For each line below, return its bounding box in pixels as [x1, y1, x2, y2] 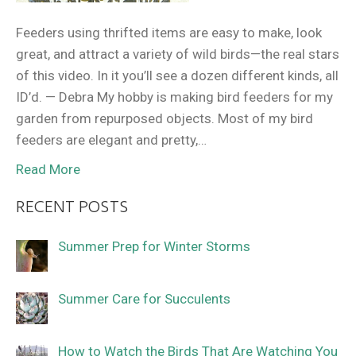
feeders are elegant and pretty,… [16, 131, 207, 148]
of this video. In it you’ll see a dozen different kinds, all [16, 67, 339, 83]
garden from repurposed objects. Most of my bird [16, 110, 313, 126]
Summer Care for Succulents [57, 290, 230, 307]
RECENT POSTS [16, 193, 129, 222]
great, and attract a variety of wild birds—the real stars [16, 45, 339, 62]
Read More [16, 161, 80, 177]
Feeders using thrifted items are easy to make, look [16, 24, 322, 41]
